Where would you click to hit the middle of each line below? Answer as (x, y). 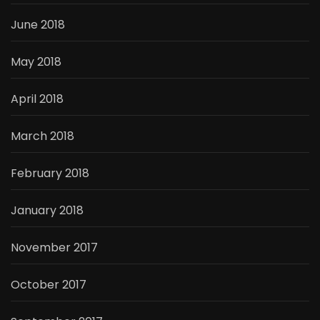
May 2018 (36, 62)
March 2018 (42, 136)
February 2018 (50, 174)
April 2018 (37, 99)
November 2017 (54, 248)
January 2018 (47, 211)
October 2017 (49, 285)
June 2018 (38, 25)
